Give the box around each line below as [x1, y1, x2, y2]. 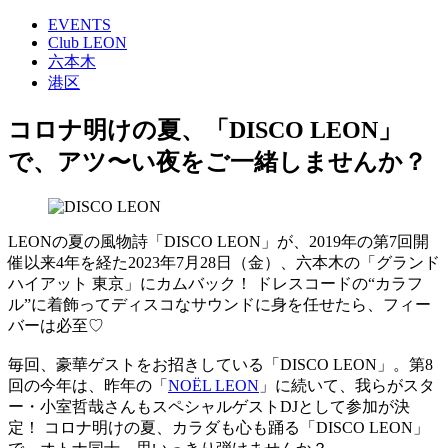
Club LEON [48, 33, 127, 51]
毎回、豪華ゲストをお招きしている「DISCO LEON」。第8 [8, 355, 433, 373]
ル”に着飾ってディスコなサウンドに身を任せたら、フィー [8, 295, 431, 313]
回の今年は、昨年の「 [8, 376, 168, 394]
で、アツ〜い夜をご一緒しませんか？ [8, 148, 427, 175]
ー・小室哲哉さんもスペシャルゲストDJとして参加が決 [8, 397, 410, 415]
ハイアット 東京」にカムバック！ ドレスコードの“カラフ [8, 274, 423, 292]
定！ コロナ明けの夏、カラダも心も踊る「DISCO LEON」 [8, 418, 429, 436]
